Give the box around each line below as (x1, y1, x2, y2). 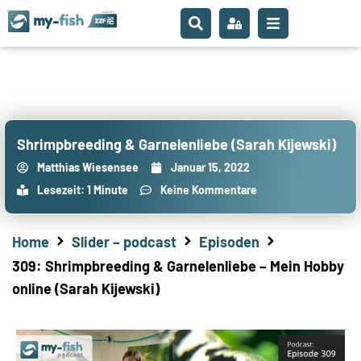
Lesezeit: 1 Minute (37, 183, 128, 197)
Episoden (199, 233, 259, 251)
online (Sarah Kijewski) (12, 280, 160, 297)
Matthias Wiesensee (37, 160, 139, 174)
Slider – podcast (72, 233, 176, 251)
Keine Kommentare (160, 183, 257, 197)
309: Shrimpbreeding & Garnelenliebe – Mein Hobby (12, 257, 344, 275)
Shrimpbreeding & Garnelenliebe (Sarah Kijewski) (17, 135, 336, 153)
